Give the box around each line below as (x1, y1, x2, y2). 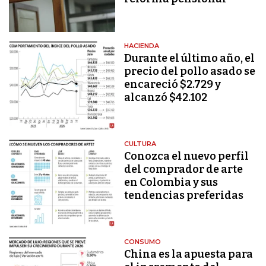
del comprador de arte (124, 162, 243, 176)
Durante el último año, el (124, 51, 255, 65)
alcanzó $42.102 (124, 90, 208, 104)
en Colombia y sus (124, 175, 218, 189)
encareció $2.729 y (124, 77, 221, 91)
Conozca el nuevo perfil (124, 149, 249, 163)
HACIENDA (124, 41, 160, 50)
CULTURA (124, 139, 157, 148)
